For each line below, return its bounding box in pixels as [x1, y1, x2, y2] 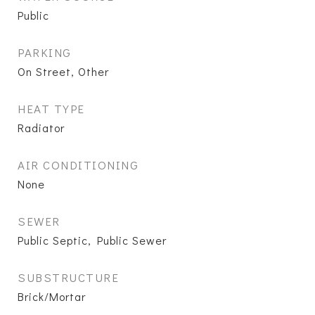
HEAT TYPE [18, 101, 85, 117]
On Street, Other [18, 64, 109, 79]
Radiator [18, 120, 65, 135]
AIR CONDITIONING [18, 157, 139, 173]
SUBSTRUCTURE [18, 269, 119, 285]
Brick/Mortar [18, 289, 86, 304]
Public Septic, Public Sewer [18, 233, 167, 247]
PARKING [18, 44, 72, 60]
